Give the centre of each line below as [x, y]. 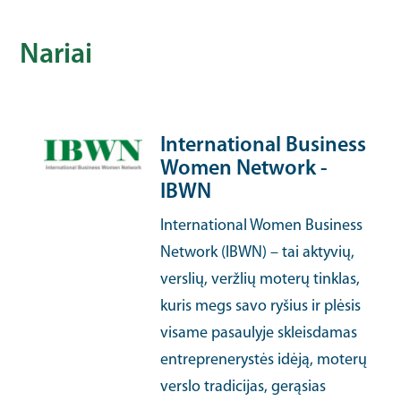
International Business [264, 146]
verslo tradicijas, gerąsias [243, 387]
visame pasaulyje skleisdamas [259, 333]
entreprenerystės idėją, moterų [264, 360]
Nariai [56, 55]
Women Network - [244, 169]
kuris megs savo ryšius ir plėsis [261, 307]
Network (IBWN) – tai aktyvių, [258, 253]
